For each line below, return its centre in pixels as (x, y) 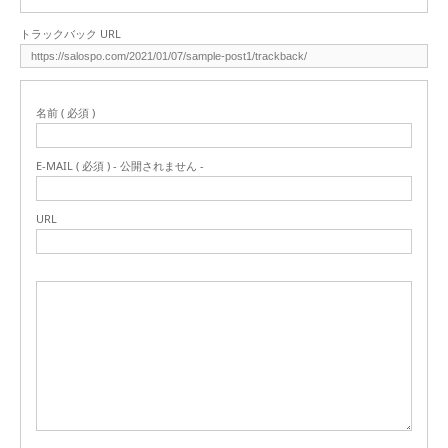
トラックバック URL (70, 33)
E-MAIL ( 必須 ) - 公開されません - (120, 165)
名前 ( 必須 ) (65, 112)
